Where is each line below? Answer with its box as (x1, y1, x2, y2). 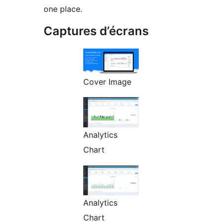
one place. (44, 4, 82, 14)
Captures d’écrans (44, 24, 149, 39)
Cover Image (83, 77, 131, 87)
